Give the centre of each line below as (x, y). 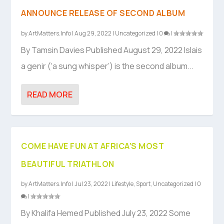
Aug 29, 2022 (93, 33)
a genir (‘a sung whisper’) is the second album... (107, 66)
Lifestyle (123, 184)
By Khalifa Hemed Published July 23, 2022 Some (106, 213)
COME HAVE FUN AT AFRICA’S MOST (93, 146)
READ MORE (50, 95)
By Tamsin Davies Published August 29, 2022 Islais (112, 50)
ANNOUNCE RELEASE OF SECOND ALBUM (103, 13)
